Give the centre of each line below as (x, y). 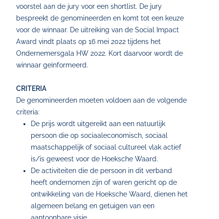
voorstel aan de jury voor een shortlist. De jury (89, 6)
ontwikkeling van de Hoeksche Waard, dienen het (109, 194)
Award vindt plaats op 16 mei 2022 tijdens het (89, 42)
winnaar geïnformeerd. (52, 65)
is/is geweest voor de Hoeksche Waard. (95, 159)
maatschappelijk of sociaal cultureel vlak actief (106, 147)
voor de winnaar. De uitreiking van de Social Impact (98, 30)
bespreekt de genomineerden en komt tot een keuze (100, 18)
